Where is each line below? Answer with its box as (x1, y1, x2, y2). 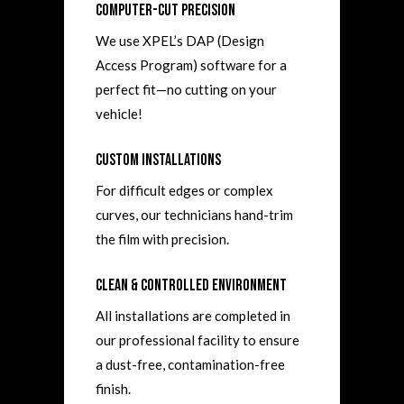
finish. (96, 380, 132, 397)
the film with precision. (96, 230, 230, 247)
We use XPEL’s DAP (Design (96, 32, 265, 49)
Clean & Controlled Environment (96, 275, 288, 295)
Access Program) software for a (96, 56, 288, 73)
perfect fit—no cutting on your (96, 80, 278, 97)
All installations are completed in (96, 307, 291, 324)
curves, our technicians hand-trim (96, 206, 294, 223)
